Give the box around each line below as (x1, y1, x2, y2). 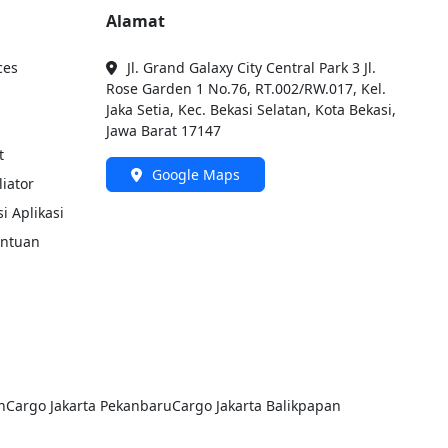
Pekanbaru (100, 396, 172, 416)
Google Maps (151, 165, 240, 185)
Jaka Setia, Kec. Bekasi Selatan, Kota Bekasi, (106, 100, 397, 120)
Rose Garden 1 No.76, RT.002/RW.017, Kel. (106, 79, 387, 99)
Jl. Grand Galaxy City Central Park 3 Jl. (126, 58, 376, 78)
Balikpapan (266, 396, 341, 416)
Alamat (106, 10, 166, 33)
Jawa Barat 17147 (106, 121, 222, 141)
